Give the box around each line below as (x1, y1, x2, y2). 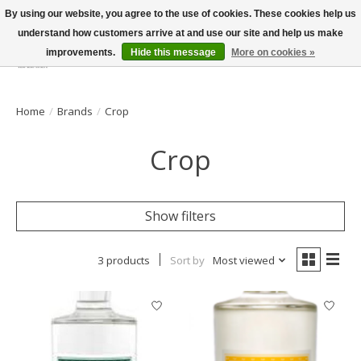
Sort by (169, 252, 205, 268)
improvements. (46, 47, 118, 58)
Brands (57, 103, 93, 118)
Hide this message (131, 47, 216, 58)
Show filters (145, 206, 216, 225)
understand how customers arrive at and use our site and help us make (18, 27, 343, 39)
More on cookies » (231, 47, 315, 58)
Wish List (263, 56, 319, 74)
